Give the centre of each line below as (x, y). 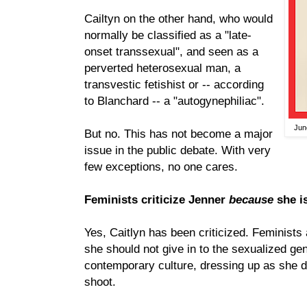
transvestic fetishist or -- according (174, 85)
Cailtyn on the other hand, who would (179, 19)
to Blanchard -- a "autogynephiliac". (174, 101)
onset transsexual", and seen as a (171, 52)
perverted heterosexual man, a (162, 68)
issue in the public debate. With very (177, 150)
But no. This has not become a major (179, 134)
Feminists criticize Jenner (155, 200)
